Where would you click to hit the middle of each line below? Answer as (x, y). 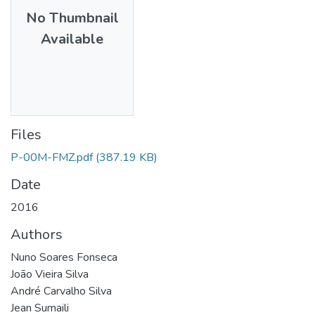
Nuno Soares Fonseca (64, 257)
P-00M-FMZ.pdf (52, 157)
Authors (37, 234)
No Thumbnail (72, 18)
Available (72, 39)
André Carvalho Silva (61, 291)
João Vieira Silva (50, 274)
